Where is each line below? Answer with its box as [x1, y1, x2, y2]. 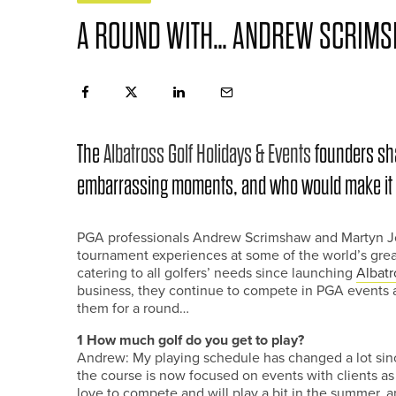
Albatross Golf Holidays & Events [103, 141, 311, 168]
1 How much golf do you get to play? [77, 330, 304, 350]
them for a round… [77, 298, 189, 318]
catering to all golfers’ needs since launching [77, 263, 356, 283]
